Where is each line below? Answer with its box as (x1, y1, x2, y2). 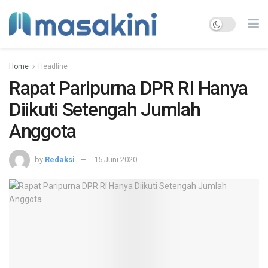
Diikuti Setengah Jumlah (9, 98, 200, 121)
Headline (38, 62, 68, 71)
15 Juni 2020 (94, 154, 137, 164)
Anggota (9, 120, 77, 142)
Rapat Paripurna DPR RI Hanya (9, 77, 248, 99)
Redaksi (45, 154, 75, 164)
